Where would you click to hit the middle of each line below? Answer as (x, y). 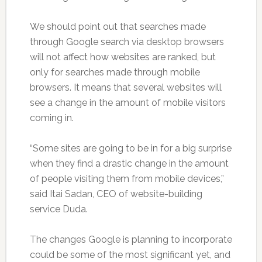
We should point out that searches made (118, 26)
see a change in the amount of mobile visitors (127, 102)
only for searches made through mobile (115, 72)
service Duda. (58, 209)
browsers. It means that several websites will (125, 87)
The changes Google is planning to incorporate (131, 239)
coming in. (51, 118)
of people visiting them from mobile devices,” (127, 178)
